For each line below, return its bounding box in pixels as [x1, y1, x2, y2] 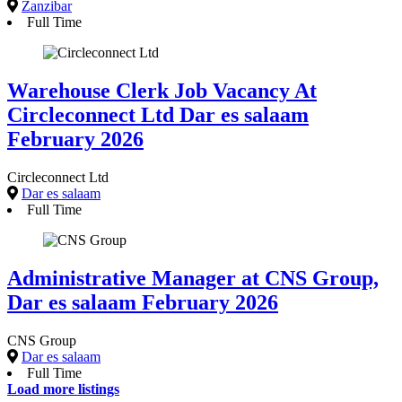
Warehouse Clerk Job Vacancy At [7, 79, 317, 103]
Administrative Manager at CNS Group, [7, 267, 379, 291]
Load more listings [7, 381, 119, 397]
